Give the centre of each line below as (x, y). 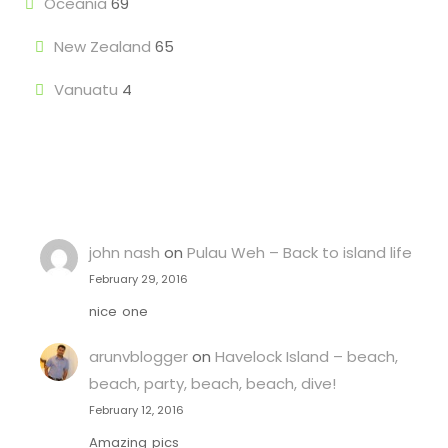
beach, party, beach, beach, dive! (212, 384)
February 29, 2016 (138, 279)
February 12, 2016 (136, 410)
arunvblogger (138, 357)
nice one (118, 311)
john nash (124, 252)
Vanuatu (86, 89)
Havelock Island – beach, (306, 357)
